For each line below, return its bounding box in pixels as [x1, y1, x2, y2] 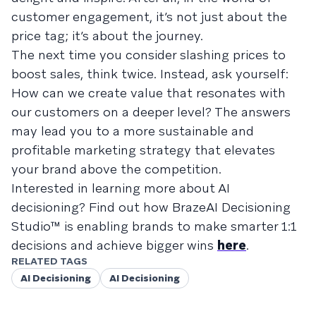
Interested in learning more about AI [11, 179, 230, 196]
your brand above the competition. [11, 160, 221, 177]
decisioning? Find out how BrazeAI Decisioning [11, 198, 291, 215]
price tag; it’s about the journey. [11, 27, 203, 44]
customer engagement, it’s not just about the [11, 8, 287, 25]
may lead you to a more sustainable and [11, 122, 254, 139]
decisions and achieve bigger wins [11, 236, 217, 253]
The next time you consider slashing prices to [11, 46, 286, 63]
